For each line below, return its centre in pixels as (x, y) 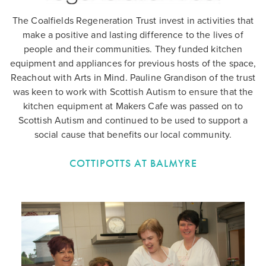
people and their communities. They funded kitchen (133, 50)
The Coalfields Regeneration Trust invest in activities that (133, 21)
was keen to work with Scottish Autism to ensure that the (133, 92)
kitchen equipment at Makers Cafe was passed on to (133, 107)
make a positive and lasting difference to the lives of (133, 35)
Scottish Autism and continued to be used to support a (133, 121)
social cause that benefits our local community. (133, 135)
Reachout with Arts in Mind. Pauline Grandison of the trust (133, 78)
